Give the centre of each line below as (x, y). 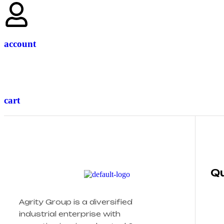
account (20, 43)
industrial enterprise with (70, 213)
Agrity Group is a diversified (76, 201)
